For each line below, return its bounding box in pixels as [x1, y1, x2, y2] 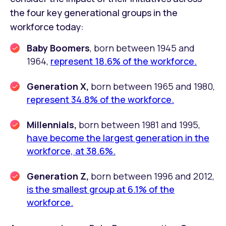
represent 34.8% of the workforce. [27, 93, 174, 105]
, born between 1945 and [90, 41, 195, 54]
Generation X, [27, 80, 91, 92]
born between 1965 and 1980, [91, 80, 215, 92]
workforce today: [10, 20, 84, 33]
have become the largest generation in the [27, 131, 209, 144]
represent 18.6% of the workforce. [50, 54, 197, 67]
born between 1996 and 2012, [89, 169, 214, 182]
